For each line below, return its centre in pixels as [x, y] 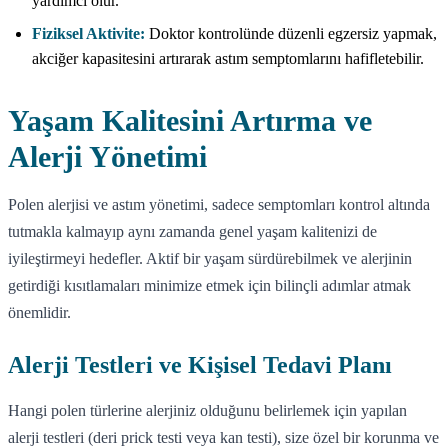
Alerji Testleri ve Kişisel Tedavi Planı [200, 364]
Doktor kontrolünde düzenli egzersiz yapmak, [291, 33]
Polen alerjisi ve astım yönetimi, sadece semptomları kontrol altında [219, 204]
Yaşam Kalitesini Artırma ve [190, 120]
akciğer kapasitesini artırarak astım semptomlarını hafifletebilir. [228, 58]
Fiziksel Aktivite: [88, 33]
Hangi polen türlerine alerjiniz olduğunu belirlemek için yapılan [207, 410]
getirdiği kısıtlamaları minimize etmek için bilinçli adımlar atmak [209, 285]
